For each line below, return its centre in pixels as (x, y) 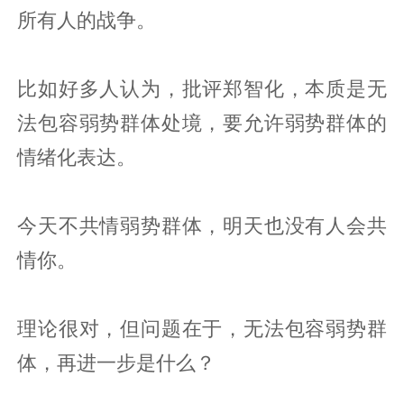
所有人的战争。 (87, 19)
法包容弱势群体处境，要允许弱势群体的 (202, 122)
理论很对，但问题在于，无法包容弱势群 (202, 328)
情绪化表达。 (77, 156)
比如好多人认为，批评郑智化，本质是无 (202, 88)
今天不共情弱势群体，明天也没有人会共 (202, 225)
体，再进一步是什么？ (117, 362)
